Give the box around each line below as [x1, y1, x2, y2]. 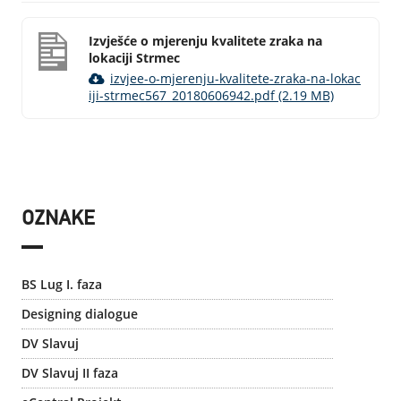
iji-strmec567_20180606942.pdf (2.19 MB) [89, 87, 334, 104]
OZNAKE [21, 209, 95, 229]
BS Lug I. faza [21, 276, 102, 293]
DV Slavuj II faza [21, 364, 118, 381]
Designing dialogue [21, 305, 138, 322]
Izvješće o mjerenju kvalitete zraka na [89, 32, 322, 49]
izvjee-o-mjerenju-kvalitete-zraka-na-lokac [110, 70, 361, 87]
